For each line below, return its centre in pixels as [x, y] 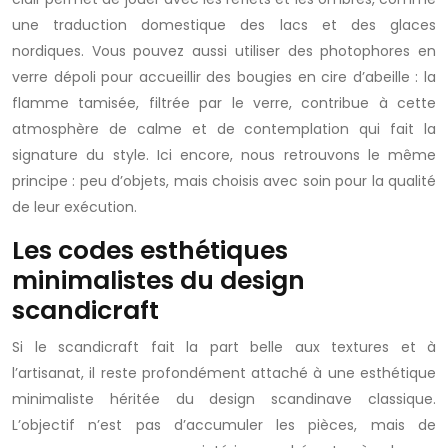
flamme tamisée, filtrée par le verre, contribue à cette [224, 103]
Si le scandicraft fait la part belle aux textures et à [224, 347]
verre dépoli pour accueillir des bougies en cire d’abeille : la [224, 77]
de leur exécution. [74, 207]
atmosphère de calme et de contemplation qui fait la [224, 129]
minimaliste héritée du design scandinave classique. [224, 399]
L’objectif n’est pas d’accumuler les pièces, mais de [224, 425]
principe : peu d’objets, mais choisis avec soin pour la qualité [224, 181]
